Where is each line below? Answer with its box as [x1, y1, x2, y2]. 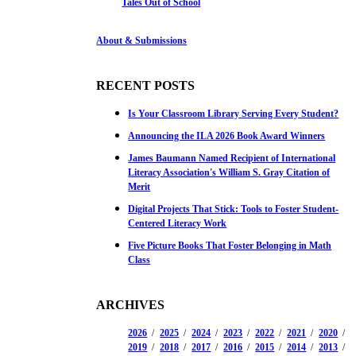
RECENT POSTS [96, 78, 195, 92]
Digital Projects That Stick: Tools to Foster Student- [128, 203, 339, 215]
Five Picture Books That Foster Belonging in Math [128, 239, 332, 251]
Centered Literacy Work [128, 217, 227, 229]
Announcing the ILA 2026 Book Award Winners [128, 130, 326, 141]
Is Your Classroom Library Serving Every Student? [128, 107, 339, 119]
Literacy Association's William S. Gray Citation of [128, 166, 331, 178]
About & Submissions [96, 34, 188, 46]
